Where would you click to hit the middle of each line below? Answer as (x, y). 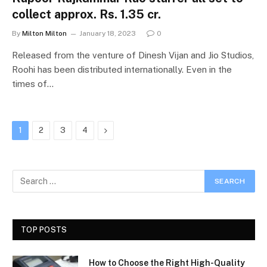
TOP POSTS (44, 230)
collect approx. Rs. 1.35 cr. (86, 14)
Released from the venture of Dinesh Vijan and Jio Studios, (133, 55)
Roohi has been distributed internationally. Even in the (122, 69)
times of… (33, 84)
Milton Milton (44, 33)
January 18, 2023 (108, 33)
